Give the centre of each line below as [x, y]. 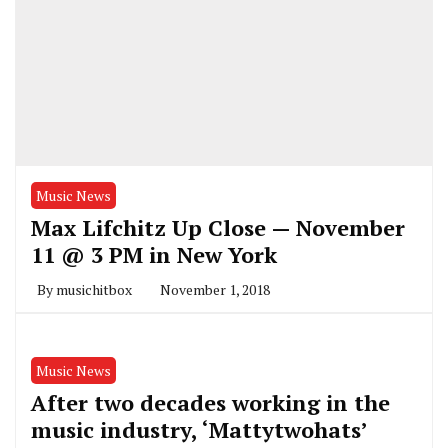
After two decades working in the [210, 402]
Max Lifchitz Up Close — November [218, 227]
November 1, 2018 [215, 289]
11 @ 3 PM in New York [154, 254]
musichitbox [94, 289]
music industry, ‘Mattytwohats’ [199, 429]
